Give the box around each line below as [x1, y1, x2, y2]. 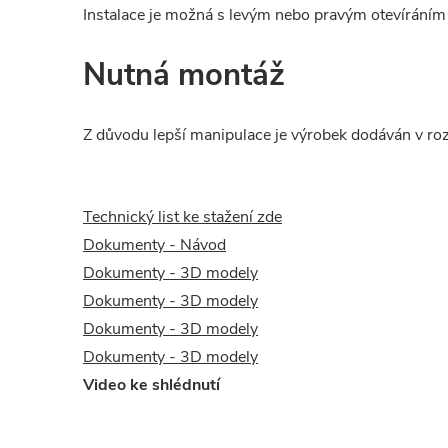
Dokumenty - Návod [83, 234, 226, 256]
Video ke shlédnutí [83, 374, 220, 396]
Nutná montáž [83, 54, 285, 96]
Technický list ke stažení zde [83, 206, 282, 228]
